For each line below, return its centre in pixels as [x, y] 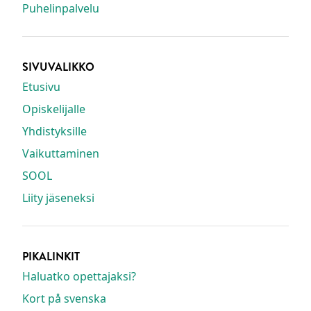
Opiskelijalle [54, 109]
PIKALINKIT [51, 256]
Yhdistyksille [54, 131]
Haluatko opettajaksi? [79, 276]
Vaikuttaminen [61, 153]
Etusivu [41, 86]
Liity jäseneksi [58, 197]
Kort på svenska [64, 298]
